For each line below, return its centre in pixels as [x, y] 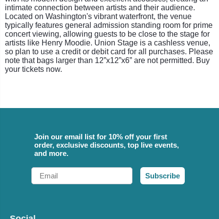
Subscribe [163, 175]
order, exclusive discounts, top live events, [107, 145]
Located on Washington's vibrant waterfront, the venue [98, 16]
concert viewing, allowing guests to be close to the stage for [107, 34]
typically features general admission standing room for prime [109, 25]
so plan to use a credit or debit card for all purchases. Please [109, 51]
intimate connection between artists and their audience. [100, 7]
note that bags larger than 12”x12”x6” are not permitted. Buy [107, 60]
